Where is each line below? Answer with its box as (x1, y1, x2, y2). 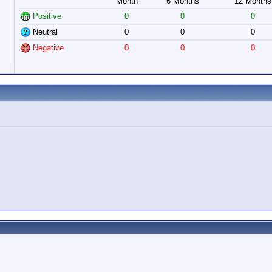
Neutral (30, 27, 58, 36)
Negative (30, 43, 64, 52)
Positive (30, 12, 61, 21)
